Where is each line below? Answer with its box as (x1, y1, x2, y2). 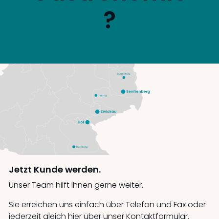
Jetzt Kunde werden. (8, 163, 101, 175)
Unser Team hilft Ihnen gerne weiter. (8, 179, 143, 191)
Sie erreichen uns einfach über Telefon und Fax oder (8, 198, 206, 210)
